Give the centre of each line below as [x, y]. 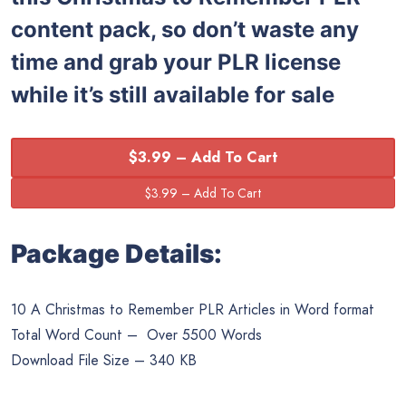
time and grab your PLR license [176, 62]
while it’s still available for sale [173, 94]
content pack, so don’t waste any [185, 29]
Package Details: [116, 254]
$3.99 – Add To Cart [203, 158]
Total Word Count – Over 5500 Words [136, 335]
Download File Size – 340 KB [104, 361]
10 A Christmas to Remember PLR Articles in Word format [193, 310]
